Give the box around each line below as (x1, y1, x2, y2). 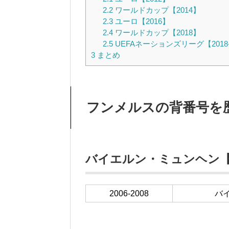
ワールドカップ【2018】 (112, 28, 200, 37)
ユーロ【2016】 (112, 16, 170, 26)
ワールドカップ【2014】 (112, 5, 200, 14)
